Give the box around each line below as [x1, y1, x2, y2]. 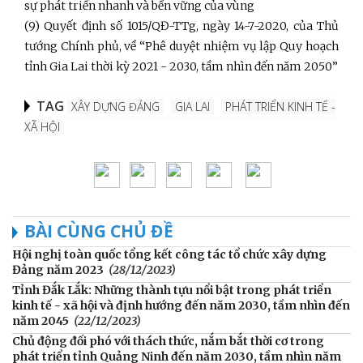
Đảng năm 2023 [12, 262, 104, 277]
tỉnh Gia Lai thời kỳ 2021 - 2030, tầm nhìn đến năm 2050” [24, 58, 338, 74]
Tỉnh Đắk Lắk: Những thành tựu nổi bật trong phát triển [12, 282, 331, 297]
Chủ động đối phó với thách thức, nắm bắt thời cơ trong [12, 333, 324, 348]
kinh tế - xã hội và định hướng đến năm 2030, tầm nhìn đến [12, 297, 350, 313]
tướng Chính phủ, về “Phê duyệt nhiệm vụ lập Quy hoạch [24, 38, 339, 53]
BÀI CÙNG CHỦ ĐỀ [24, 219, 173, 242]
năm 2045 [12, 313, 69, 328]
